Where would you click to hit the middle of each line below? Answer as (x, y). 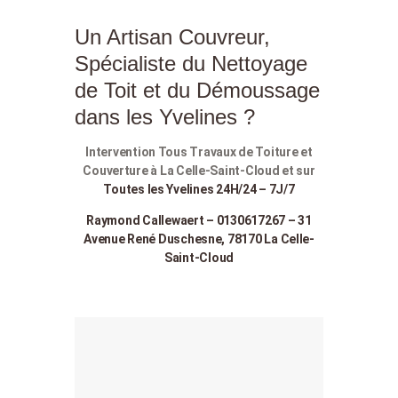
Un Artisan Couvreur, (172, 37)
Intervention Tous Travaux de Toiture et (199, 152)
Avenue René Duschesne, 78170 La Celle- (199, 239)
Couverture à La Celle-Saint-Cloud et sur (199, 171)
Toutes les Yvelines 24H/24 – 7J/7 (199, 190)
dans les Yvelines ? (165, 117)
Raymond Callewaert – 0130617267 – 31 (199, 221)
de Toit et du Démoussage (197, 91)
